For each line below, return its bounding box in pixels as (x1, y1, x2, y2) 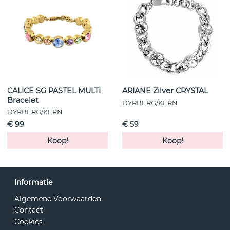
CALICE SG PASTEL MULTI (7, 86, 101, 95)
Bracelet (7, 95, 39, 105)
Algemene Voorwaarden (14, 194, 101, 203)
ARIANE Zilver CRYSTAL (122, 86, 208, 95)
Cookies (14, 217, 43, 227)
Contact (14, 205, 43, 215)
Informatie (14, 177, 52, 187)
